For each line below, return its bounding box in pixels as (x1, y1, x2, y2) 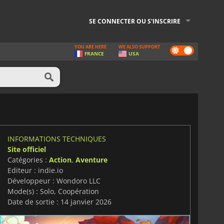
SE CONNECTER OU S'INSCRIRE (89, 17, 180, 25)
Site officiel (7, 144, 46, 154)
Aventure (75, 154, 107, 164)
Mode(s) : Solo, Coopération (7, 186, 99, 196)
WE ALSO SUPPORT (118, 43, 160, 50)
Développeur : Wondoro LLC (7, 175, 100, 185)
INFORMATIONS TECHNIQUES (7, 133, 106, 143)
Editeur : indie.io (7, 165, 63, 175)
